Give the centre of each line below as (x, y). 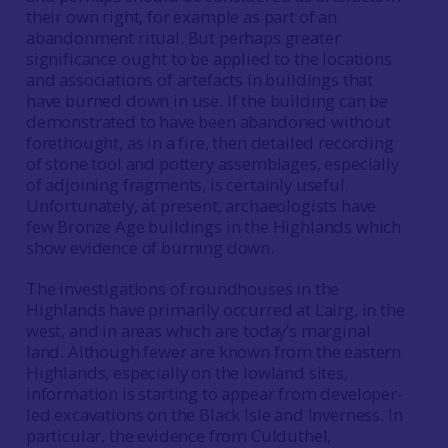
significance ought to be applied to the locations (208, 58)
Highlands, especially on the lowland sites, (186, 372)
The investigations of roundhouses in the (182, 288)
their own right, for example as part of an (181, 16)
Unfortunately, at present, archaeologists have (201, 205)
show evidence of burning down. (149, 247)
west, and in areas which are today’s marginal (198, 330)
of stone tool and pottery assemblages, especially (212, 163)
